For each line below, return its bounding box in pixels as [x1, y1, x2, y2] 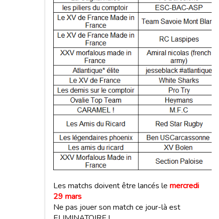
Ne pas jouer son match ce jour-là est [53, 202, 180, 213]
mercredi [170, 180, 199, 192]
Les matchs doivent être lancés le [53, 180, 170, 192]
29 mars [53, 191, 82, 202]
